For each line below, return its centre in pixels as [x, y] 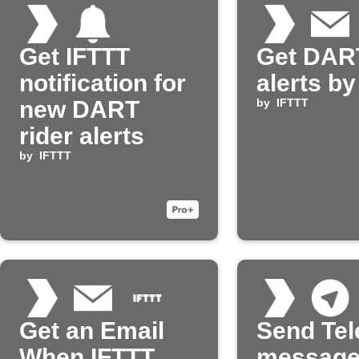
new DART [79, 109]
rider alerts [82, 136]
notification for [103, 83]
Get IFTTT [75, 56]
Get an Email [92, 331]
